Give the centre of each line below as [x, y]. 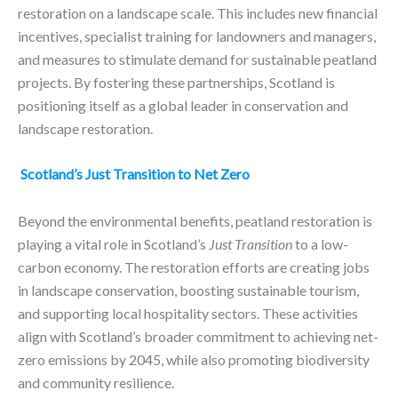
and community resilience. [97, 382]
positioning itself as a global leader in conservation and [183, 105]
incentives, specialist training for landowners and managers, [197, 36]
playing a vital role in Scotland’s [113, 243]
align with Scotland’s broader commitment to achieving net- [198, 336]
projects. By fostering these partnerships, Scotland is [176, 82]
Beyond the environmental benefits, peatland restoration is [195, 220]
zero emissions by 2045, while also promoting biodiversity [194, 359]
